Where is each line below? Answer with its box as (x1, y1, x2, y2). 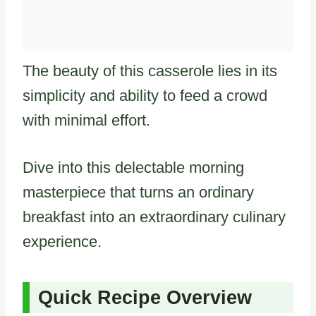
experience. (23, 232, 102, 250)
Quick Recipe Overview (38, 287, 252, 309)
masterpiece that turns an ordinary (23, 183, 254, 201)
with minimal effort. (23, 111, 150, 129)
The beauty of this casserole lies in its (23, 61, 277, 80)
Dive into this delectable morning (23, 158, 244, 176)
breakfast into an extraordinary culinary (23, 207, 286, 226)
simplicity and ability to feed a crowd (23, 86, 267, 104)
